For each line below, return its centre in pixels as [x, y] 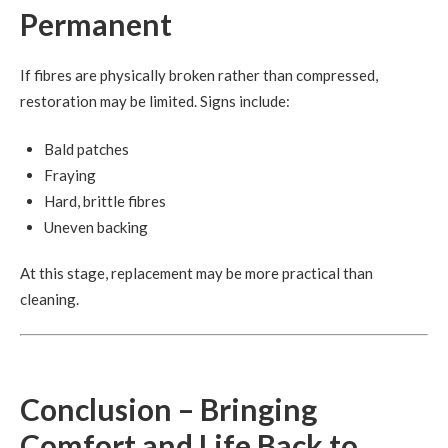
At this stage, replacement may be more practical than [196, 272]
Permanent [96, 23]
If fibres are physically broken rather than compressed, [199, 74]
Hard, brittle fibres [105, 200]
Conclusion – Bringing [168, 409]
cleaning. [49, 298]
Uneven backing [96, 226]
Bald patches [86, 148]
